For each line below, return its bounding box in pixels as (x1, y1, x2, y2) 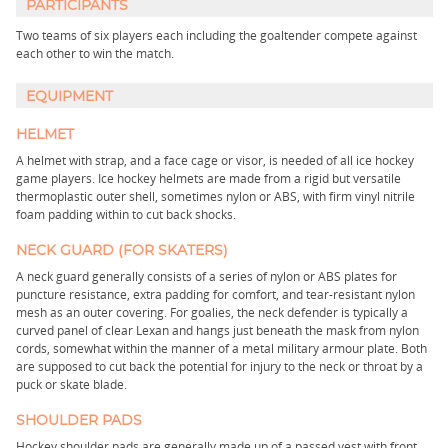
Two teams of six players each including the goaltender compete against (16, 27, 417, 44)
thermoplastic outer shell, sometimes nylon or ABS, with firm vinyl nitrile (16, 188, 415, 205)
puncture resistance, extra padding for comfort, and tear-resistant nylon (16, 286, 415, 303)
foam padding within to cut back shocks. (16, 206, 236, 223)
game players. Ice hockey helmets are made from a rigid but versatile (16, 170, 401, 187)
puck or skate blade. (16, 376, 127, 393)
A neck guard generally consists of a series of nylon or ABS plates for (16, 268, 397, 285)
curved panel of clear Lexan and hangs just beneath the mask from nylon (16, 322, 419, 339)
